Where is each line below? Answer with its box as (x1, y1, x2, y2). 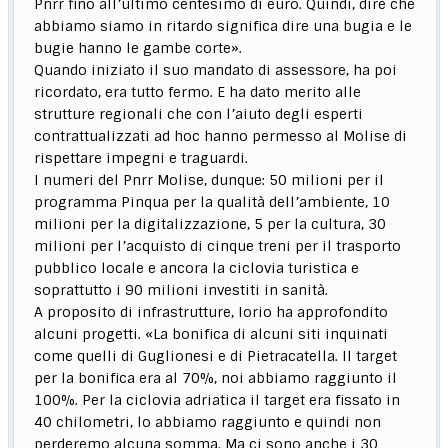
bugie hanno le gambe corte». (34, 39, 243, 58)
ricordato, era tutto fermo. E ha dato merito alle (34, 83, 362, 102)
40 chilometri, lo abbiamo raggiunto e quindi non (34, 413, 382, 432)
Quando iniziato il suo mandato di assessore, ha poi (34, 61, 398, 80)
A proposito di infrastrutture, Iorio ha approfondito (34, 303, 389, 322)
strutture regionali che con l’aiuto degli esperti (34, 105, 364, 124)
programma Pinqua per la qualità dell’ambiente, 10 (34, 193, 391, 212)
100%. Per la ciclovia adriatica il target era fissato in (34, 391, 401, 410)
